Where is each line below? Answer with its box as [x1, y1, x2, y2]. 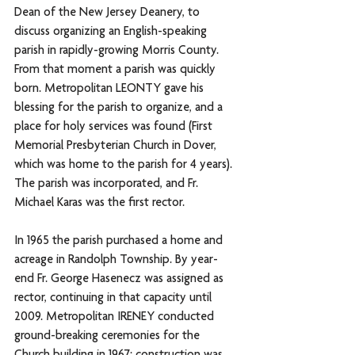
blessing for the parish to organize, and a [14, 101, 226, 115]
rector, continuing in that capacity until [14, 292, 215, 305]
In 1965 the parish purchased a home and [14, 235, 226, 248]
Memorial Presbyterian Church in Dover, [14, 139, 219, 153]
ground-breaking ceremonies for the [14, 330, 203, 343]
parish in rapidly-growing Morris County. [14, 44, 222, 58]
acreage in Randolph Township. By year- [14, 254, 218, 267]
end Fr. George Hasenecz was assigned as [14, 273, 227, 286]
